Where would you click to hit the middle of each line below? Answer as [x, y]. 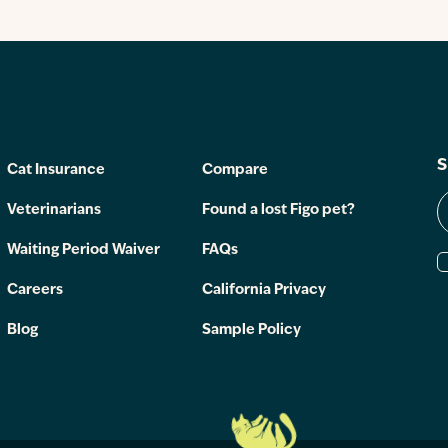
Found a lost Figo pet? [279, 210]
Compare [235, 170]
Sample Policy [252, 330]
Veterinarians [54, 210]
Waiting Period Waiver [84, 250]
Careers [35, 290]
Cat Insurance [56, 170]
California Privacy [264, 290]
